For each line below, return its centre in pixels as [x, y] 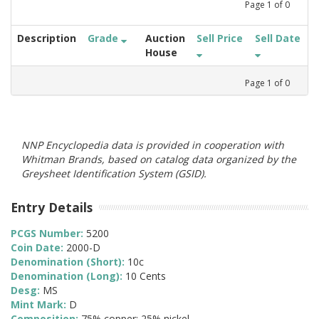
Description [47, 38]
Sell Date [278, 38]
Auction [165, 38]
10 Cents [146, 276]
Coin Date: [38, 248]
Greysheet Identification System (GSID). [114, 173]
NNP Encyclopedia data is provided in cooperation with [153, 145]
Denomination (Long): [68, 276]
